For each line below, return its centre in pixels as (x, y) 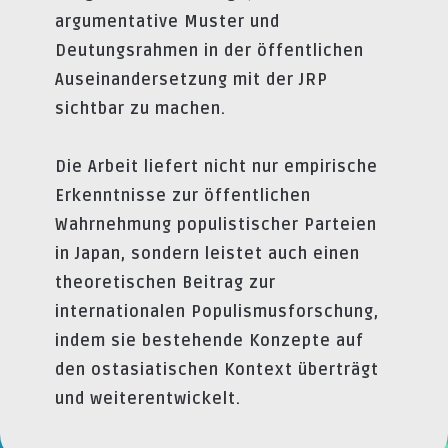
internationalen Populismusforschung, (217, 311)
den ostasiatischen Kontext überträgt (217, 369)
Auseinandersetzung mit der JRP (191, 79)
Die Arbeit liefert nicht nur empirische (216, 166)
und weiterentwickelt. (148, 398)
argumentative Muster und (167, 21)
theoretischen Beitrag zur (165, 282)
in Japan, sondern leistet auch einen (207, 253)
